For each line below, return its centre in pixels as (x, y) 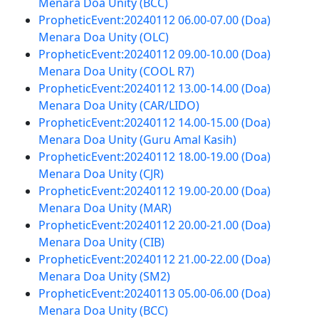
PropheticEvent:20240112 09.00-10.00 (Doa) (154, 54)
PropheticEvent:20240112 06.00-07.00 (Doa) (154, 20)
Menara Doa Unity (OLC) (103, 37)
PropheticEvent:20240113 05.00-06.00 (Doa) (154, 293)
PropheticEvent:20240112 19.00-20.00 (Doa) (154, 191)
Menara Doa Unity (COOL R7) (116, 71)
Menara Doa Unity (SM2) (104, 276)
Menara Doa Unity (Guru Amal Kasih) (137, 140)
